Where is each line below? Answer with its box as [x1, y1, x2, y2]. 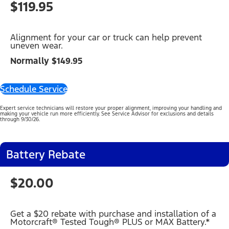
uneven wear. [10, 39, 63, 51]
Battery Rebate [6, 147, 85, 162]
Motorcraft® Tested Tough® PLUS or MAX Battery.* [10, 216, 210, 228]
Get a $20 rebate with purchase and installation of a [10, 208, 216, 220]
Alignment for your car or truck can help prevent [10, 31, 202, 43]
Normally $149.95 [10, 55, 82, 67]
